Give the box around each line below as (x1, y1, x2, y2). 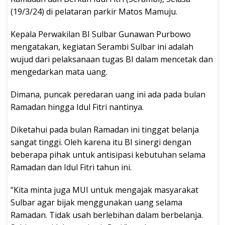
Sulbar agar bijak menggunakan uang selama (11, 196, 182, 208)
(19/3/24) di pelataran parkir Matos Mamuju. (11, 6, 177, 17)
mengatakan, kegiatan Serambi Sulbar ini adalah (11, 41, 193, 52)
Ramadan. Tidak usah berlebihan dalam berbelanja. (11, 209, 203, 220)
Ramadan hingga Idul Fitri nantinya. (11, 101, 144, 113)
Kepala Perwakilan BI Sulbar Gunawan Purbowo (11, 28, 191, 40)
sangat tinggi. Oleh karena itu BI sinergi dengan (11, 136, 191, 148)
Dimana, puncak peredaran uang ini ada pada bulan (11, 88, 205, 100)
